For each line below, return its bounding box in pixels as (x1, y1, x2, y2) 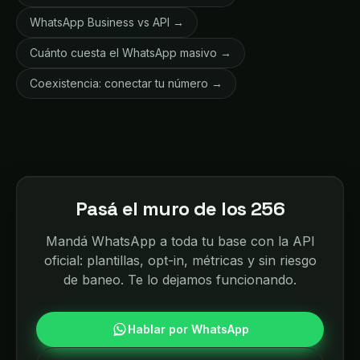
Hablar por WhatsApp (127, 322, 249, 336)
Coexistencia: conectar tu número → (30, 76, 223, 90)
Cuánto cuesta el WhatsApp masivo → (30, 46, 231, 59)
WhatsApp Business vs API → (30, 15, 184, 29)
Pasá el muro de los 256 (75, 196, 285, 221)
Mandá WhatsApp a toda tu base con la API (45, 233, 315, 249)
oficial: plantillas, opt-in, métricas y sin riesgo (43, 252, 317, 268)
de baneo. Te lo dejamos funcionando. (63, 272, 297, 288)
